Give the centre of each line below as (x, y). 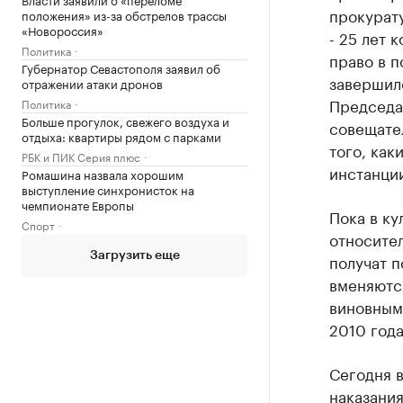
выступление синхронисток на (108, 189)
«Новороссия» (63, 30)
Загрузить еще (134, 255)
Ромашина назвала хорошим (103, 174)
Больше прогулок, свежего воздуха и (125, 121)
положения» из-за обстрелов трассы (124, 14)
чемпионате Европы (78, 204)
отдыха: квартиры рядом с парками (121, 136)
